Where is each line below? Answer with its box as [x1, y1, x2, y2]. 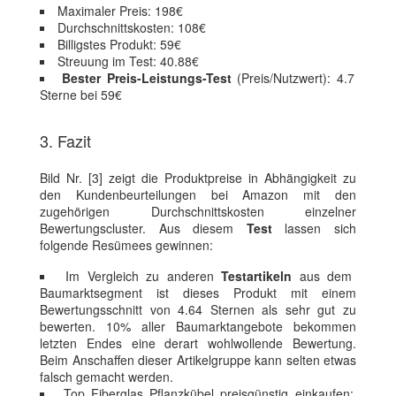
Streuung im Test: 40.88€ [57, 51, 199, 70]
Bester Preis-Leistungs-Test [62, 68, 232, 87]
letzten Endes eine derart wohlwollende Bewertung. [40, 333, 356, 352]
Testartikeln [221, 266, 293, 285]
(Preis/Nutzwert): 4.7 [231, 68, 354, 87]
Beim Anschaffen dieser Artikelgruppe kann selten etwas [40, 350, 356, 369]
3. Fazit [40, 128, 91, 152]
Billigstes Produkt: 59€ [57, 34, 181, 53]
